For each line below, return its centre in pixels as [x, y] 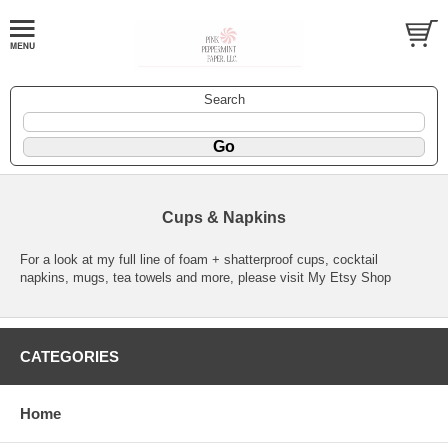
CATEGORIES [69, 356]
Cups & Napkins [224, 217]
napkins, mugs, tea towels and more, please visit [164, 277]
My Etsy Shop [349, 277]
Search [224, 99]
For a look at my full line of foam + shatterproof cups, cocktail [199, 259]
